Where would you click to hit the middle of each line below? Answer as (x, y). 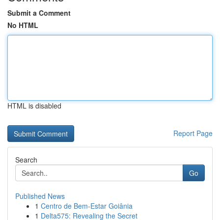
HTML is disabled (34, 106)
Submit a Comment (39, 13)
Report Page (193, 133)
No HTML (23, 25)
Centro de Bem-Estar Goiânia (87, 206)
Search (26, 160)
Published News (40, 196)
